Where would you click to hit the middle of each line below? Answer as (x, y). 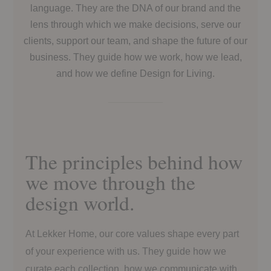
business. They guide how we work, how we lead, (135, 57)
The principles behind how (134, 162)
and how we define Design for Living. (135, 73)
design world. (80, 203)
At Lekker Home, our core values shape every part (132, 234)
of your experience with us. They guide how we (126, 251)
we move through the (110, 182)
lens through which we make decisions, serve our (135, 24)
